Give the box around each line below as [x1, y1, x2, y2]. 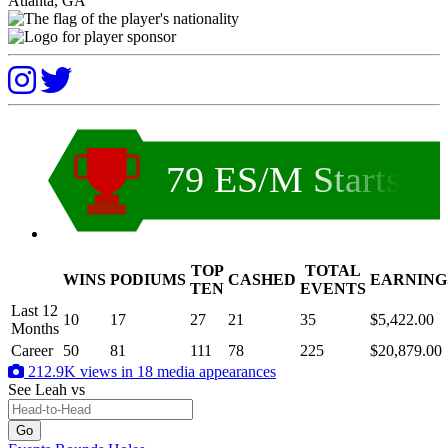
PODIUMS [110, 271, 186, 289]
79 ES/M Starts [165, 158, 401, 201]
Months [11, 320, 59, 338]
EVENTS [300, 280, 366, 298]
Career [11, 342, 53, 360]
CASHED [228, 271, 296, 289]
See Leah [8, 381, 71, 399]
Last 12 [11, 302, 58, 320]
